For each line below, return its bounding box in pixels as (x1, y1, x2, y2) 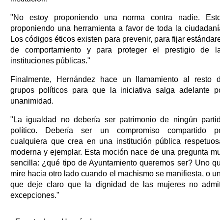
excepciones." (10, 191, 61, 199)
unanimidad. (10, 96, 54, 105)
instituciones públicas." (10, 56, 90, 65)
